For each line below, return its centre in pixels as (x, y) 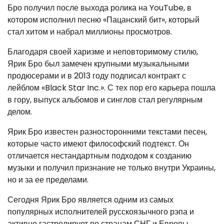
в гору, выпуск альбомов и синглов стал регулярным (105, 99)
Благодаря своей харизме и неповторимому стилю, (103, 51)
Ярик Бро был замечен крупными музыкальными (98, 63)
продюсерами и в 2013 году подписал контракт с (97, 75)
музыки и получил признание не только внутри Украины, (111, 167)
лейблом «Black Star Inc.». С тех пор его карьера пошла (111, 87)
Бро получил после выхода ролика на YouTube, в (99, 7)
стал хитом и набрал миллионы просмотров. (90, 31)
